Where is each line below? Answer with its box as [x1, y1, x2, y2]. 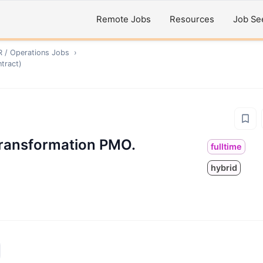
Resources [170, 14, 214, 25]
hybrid [211, 163, 238, 173]
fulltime [211, 141, 242, 151]
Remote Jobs [96, 14, 151, 25]
